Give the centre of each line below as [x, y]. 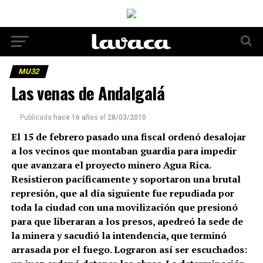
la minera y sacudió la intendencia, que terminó [119, 235]
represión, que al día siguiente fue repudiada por [122, 193]
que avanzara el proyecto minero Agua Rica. [111, 165]
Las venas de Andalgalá [87, 93]
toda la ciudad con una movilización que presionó [124, 207]
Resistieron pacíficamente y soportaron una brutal [126, 179]
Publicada [36, 117]
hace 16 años [75, 117]
